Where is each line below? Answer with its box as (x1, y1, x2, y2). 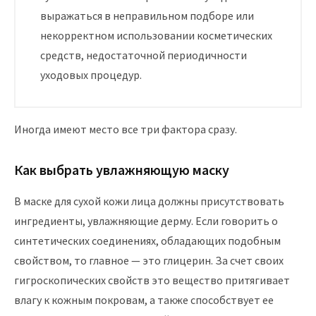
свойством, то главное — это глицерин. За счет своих (14, 253, 284, 267)
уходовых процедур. (40, 68, 142, 82)
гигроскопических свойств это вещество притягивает (14, 273, 290, 287)
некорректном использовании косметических (40, 28, 272, 42)
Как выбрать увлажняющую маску (14, 161, 229, 178)
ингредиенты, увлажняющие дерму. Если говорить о (14, 214, 278, 228)
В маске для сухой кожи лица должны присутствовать (14, 194, 284, 208)
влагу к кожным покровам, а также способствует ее (14, 293, 274, 307)
